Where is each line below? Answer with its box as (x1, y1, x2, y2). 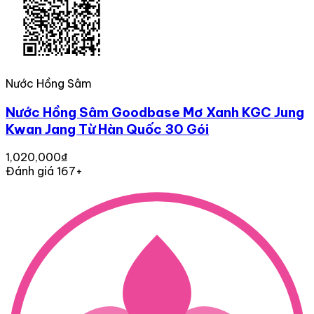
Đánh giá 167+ (6, 164, 83, 179)
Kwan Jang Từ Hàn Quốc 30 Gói (6, 120, 209, 137)
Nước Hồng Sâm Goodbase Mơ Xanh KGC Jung (6, 103, 304, 121)
